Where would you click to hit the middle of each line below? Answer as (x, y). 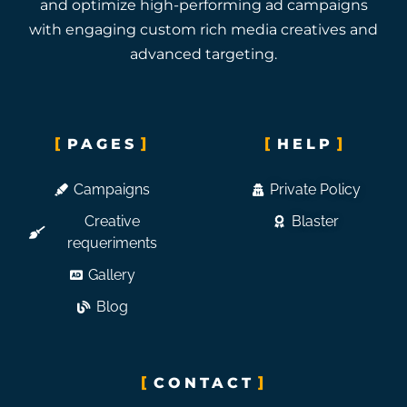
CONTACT (203, 383)
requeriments (112, 243)
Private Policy (316, 190)
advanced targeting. (203, 54)
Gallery (112, 275)
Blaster (316, 222)
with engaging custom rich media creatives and (203, 30)
